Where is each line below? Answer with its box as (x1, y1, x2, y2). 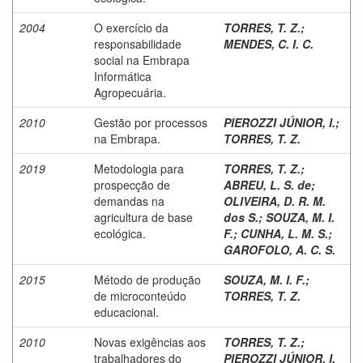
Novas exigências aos (94, 333, 206, 350)
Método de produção (94, 271, 201, 288)
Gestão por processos (94, 113, 207, 130)
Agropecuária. (94, 83, 166, 100)
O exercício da (94, 19, 169, 36)
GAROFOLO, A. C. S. (224, 241, 335, 258)
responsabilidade (94, 35, 181, 52)
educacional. (94, 303, 159, 320)
